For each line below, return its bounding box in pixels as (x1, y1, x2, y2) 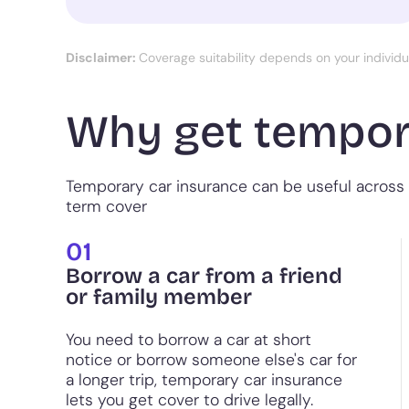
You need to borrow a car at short (66, 329, 311, 351)
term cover (66, 195, 147, 217)
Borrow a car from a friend (66, 263, 342, 289)
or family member (66, 284, 252, 310)
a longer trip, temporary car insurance (66, 369, 342, 391)
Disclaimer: (66, 49, 139, 67)
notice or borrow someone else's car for (66, 349, 357, 371)
